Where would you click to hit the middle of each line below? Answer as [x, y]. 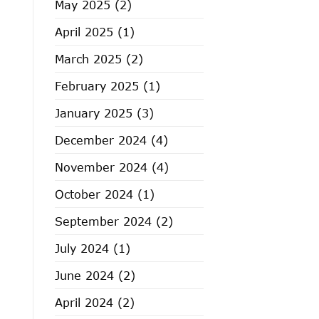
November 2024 [101, 167]
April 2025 [84, 31]
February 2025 [97, 85]
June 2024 [84, 275]
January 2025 [94, 113]
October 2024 [94, 194]
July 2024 [82, 248]
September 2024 [103, 221]
